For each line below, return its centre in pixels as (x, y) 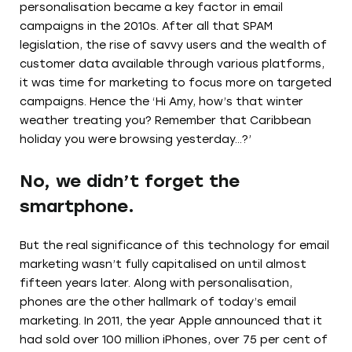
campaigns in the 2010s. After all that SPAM (146, 26)
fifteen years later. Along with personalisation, (156, 283)
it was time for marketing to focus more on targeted (176, 82)
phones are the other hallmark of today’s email (158, 302)
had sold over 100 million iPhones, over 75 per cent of (174, 339)
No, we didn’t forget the (130, 181)
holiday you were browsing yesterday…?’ (136, 139)
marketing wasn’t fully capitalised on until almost (163, 264)
